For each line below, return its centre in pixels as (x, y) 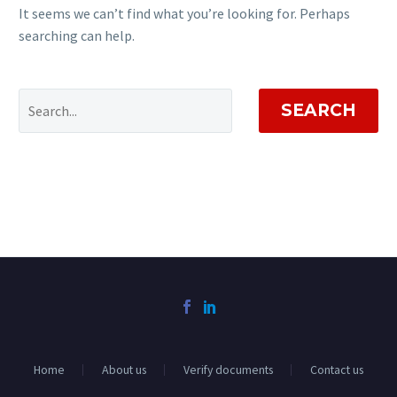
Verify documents (228, 370)
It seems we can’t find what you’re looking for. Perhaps (184, 13)
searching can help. (77, 35)
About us (124, 370)
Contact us (337, 370)
